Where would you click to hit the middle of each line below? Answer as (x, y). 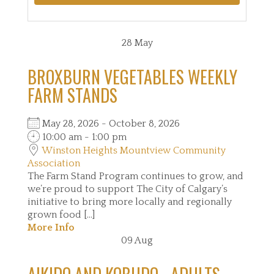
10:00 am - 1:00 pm (83, 137)
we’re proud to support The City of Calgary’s (128, 189)
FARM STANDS (72, 95)
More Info (51, 228)
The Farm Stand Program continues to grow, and (135, 176)
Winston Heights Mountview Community (134, 150)
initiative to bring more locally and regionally (130, 202)
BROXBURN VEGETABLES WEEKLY (132, 77)
